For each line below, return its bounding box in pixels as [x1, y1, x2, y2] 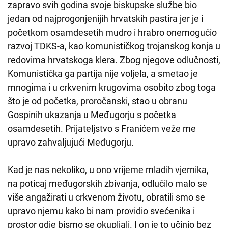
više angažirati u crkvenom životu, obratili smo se [8, 192, 205, 203]
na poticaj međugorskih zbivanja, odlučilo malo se [8, 178, 207, 189]
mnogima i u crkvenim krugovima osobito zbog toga [8, 82, 216, 93]
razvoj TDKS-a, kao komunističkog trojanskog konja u [8, 41, 220, 52]
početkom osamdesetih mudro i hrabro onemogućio [8, 27, 217, 38]
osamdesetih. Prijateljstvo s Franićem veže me [8, 123, 196, 134]
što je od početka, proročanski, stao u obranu [8, 96, 187, 107]
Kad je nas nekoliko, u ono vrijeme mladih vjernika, [8, 164, 209, 176]
